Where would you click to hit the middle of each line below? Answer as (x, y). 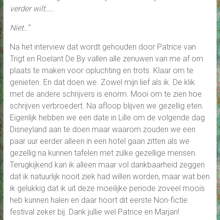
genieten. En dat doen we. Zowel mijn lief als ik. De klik (102, 82)
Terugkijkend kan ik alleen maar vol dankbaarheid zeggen (107, 165)
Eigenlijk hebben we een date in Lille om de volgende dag (107, 117)
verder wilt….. (32, 8)
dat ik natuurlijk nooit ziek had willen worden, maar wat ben (110, 176)
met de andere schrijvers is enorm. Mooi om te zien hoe (106, 94)
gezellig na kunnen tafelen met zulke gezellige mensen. (103, 153)
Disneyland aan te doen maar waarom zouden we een (102, 129)
